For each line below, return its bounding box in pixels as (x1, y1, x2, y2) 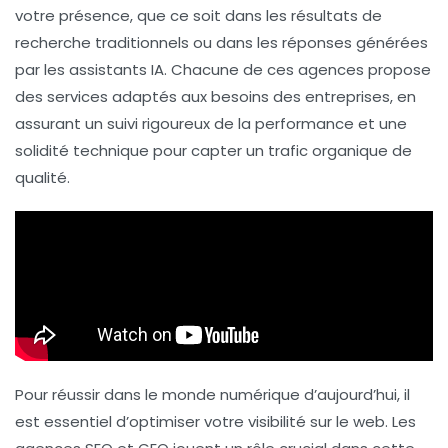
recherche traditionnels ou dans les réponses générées (15, 32, 428, 54)
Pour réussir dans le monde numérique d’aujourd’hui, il (15, 384, 410, 406)
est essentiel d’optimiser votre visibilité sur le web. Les (15, 411, 416, 433)
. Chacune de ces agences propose (164, 59, 431, 81)
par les (15, 59, 69, 81)
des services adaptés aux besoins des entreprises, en (15, 86, 416, 108)
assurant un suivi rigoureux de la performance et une (15, 113, 407, 135)
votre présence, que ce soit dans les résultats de (15, 5, 382, 27)
